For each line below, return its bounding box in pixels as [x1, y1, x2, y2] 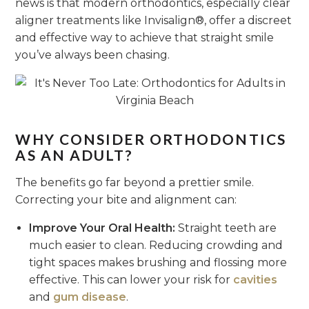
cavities [233, 272, 278, 286]
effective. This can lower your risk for [29, 272, 234, 286]
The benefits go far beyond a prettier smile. [15, 175, 255, 189]
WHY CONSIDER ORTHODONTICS [15, 130, 286, 148]
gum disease [53, 290, 127, 303]
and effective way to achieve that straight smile [15, 31, 275, 44]
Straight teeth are [175, 221, 277, 235]
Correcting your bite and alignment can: [15, 192, 237, 206]
